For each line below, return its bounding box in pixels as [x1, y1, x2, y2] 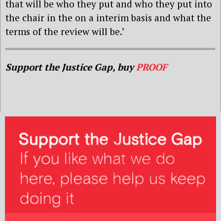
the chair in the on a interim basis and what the [5, 11, 211, 24]
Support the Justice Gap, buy [5, 61, 136, 74]
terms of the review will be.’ [5, 25, 125, 37]
